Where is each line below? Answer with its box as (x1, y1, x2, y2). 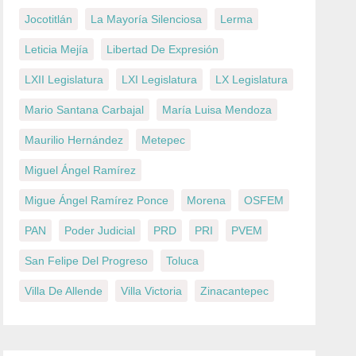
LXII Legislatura (25, 72, 104, 86)
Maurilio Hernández (25, 133, 124, 146)
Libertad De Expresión (106, 42, 219, 56)
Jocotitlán (25, 12, 73, 25)
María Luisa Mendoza (162, 103, 273, 116)
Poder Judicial (64, 223, 136, 237)
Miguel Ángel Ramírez (25, 163, 137, 176)
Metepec (141, 133, 186, 146)
